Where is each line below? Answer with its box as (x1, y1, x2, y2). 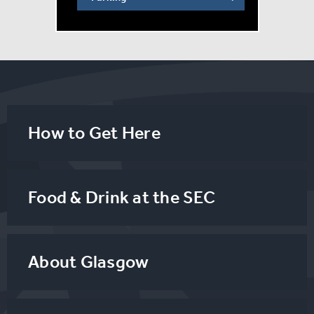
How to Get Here (28, 121, 161, 144)
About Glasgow (28, 250, 149, 273)
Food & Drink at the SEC (28, 186, 215, 208)
